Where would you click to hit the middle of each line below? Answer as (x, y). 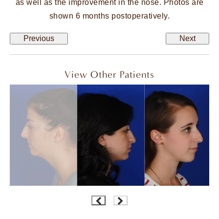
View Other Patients (109, 74)
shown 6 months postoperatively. (109, 16)
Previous (39, 38)
